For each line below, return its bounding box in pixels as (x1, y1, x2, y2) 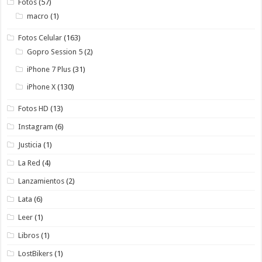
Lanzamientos (18, 177, 65, 186)
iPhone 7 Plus (27, 65, 71, 74)
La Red (18, 158, 41, 168)
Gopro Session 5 (27, 47, 83, 57)
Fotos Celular (18, 33, 63, 43)
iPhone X (27, 82, 56, 92)
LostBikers (18, 249, 53, 258)
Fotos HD (18, 104, 49, 113)
